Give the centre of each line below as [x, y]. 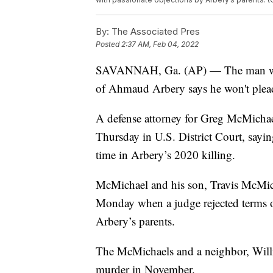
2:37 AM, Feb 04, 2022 [160, 44]
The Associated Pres [154, 31]
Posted [108, 44]
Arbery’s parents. [135, 221]
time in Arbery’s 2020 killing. [165, 154]
